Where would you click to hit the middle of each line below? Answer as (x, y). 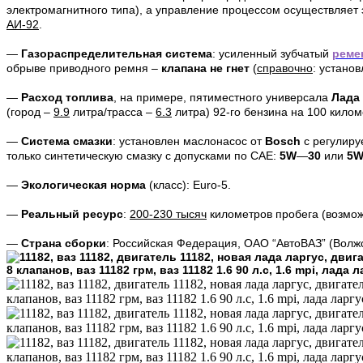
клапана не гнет (207, 68)
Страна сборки (64, 243)
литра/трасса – (113, 112)
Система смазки (67, 141)
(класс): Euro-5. (188, 185)
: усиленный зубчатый (272, 54)
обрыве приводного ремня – (84, 68)
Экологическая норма (83, 185)
